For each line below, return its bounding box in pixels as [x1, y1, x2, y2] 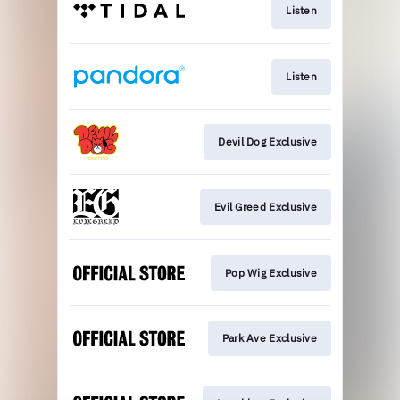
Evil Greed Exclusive [214, 200, 317, 214]
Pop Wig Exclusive [224, 265, 317, 279]
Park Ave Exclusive [221, 331, 317, 346]
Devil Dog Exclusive [218, 134, 317, 148]
